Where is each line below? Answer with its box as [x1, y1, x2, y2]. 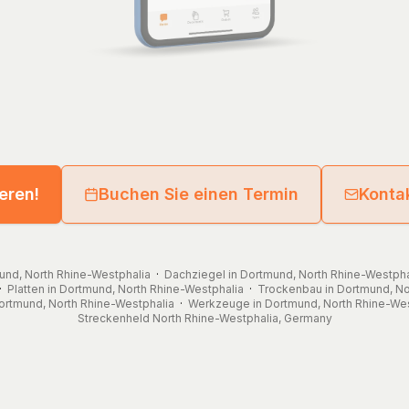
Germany [283, 310, 332, 325]
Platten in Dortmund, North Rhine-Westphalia [7, 281, 244, 296]
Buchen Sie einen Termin [99, 184, 299, 204]
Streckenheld [77, 310, 150, 325]
